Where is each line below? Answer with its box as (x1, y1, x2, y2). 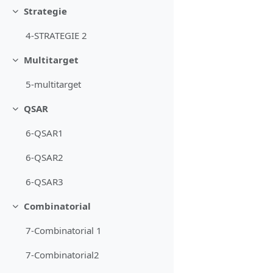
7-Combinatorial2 (26, 249, 100, 261)
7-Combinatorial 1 (26, 224, 102, 237)
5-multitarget (26, 78, 82, 91)
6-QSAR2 (26, 151, 64, 164)
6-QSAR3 (26, 175, 64, 188)
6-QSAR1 (26, 127, 64, 140)
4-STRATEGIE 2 (26, 29, 88, 42)
